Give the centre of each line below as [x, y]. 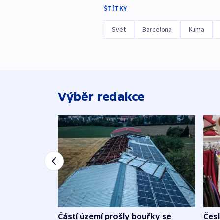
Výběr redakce [101, 97]
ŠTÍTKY [115, 9]
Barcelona [157, 30]
